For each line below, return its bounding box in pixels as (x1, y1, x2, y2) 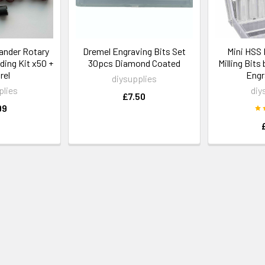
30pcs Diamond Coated (88, 57, 180, 69)
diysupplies (111, 72, 157, 84)
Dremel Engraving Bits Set (82, 45, 186, 57)
